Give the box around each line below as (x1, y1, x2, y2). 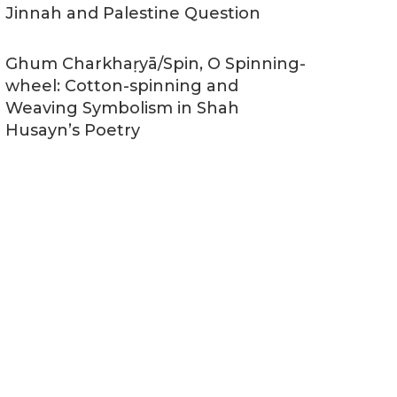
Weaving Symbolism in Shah (5, 98, 239, 118)
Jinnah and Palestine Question (5, 4, 261, 23)
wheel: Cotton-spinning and (5, 76, 238, 96)
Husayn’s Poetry (5, 121, 140, 140)
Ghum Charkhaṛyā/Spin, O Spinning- (5, 54, 306, 74)
